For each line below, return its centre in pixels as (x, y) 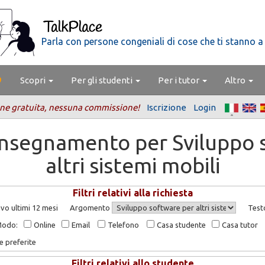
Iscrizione (166, 107)
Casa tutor (239, 225)
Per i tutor (180, 80)
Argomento (91, 208)
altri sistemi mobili (132, 165)
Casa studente (181, 225)
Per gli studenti (103, 80)
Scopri (34, 80)
